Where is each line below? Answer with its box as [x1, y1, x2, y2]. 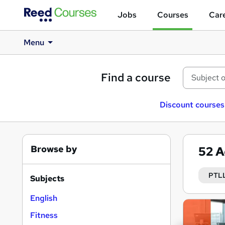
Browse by [31, 143, 77, 155]
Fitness [30, 210, 58, 220]
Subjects [30, 173, 64, 184]
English [30, 193, 57, 203]
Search [182, 197, 224, 213]
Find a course [101, 70, 171, 85]
